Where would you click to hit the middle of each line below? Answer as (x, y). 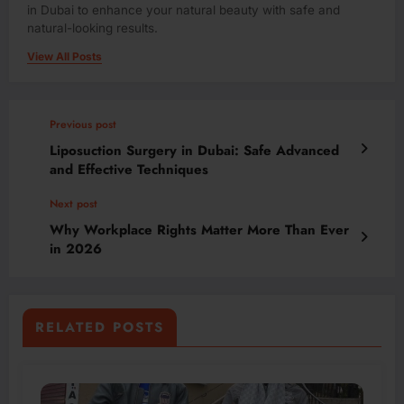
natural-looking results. (92, 28)
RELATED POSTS (100, 327)
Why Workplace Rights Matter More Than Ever (199, 230)
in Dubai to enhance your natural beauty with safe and (184, 9)
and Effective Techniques (129, 169)
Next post (73, 203)
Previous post (83, 124)
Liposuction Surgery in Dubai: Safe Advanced (194, 150)
